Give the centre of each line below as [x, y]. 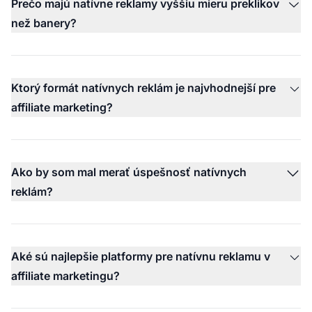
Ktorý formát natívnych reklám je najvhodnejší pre [143, 88]
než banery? [44, 23]
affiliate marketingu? [65, 276]
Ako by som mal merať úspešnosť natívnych [129, 172]
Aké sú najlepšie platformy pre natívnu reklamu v [141, 257]
